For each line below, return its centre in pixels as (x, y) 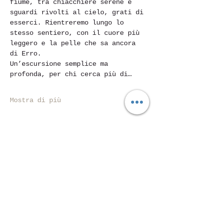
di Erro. (26, 54)
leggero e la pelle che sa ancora (75, 43)
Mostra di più (35, 100)
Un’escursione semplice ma (61, 64)
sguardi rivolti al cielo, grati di (79, 12)
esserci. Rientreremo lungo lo (69, 23)
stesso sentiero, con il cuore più (77, 33)
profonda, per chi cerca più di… (71, 74)
